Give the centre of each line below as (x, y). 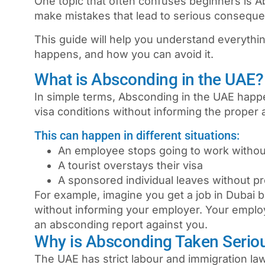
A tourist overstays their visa (130, 165)
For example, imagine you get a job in (130, 195)
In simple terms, (76, 97)
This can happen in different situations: (137, 135)
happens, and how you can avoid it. (124, 54)
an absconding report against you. (121, 224)
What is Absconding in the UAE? (149, 80)
